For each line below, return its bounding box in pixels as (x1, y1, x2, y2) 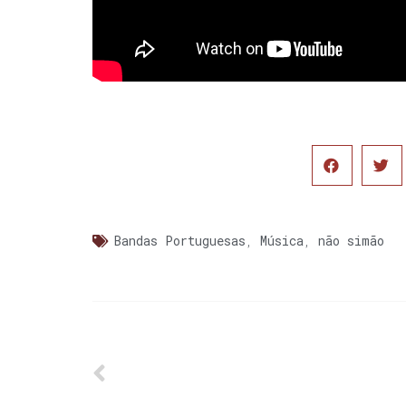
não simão (318, 232, 384, 250)
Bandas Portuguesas (114, 232, 246, 250)
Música (260, 232, 304, 250)
